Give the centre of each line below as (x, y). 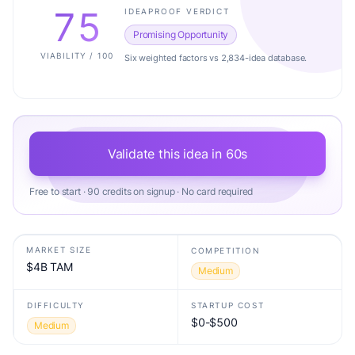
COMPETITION (226, 250)
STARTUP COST (228, 305)
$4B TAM (50, 267)
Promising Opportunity (181, 34)
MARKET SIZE (59, 250)
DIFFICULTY (56, 305)
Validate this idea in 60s (177, 154)
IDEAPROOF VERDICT (177, 11)
